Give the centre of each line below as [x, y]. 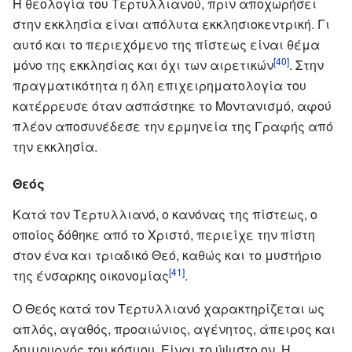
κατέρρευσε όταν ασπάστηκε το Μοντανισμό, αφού [172, 105]
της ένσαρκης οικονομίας [91, 275]
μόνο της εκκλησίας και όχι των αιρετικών [143, 64]
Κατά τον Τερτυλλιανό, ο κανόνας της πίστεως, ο [165, 214]
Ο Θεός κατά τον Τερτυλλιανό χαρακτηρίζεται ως [169, 308]
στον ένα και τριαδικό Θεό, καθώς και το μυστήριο [167, 255]
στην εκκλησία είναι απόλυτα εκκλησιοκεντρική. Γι [171, 24]
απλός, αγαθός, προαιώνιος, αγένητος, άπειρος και [174, 328]
